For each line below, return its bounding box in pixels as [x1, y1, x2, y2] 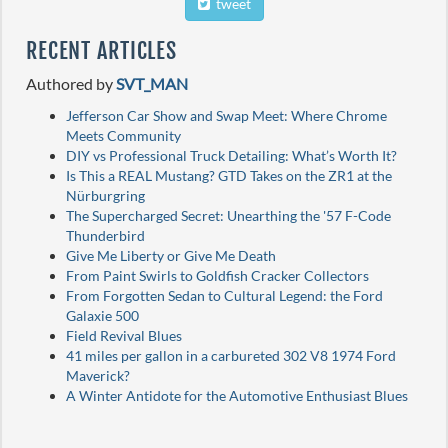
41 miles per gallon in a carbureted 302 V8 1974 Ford [66, 347, 396, 365]
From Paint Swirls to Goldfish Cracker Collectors [66, 267, 369, 285]
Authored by [26, 74, 116, 94]
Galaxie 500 [66, 307, 139, 325]
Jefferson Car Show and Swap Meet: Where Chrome [66, 107, 387, 125]
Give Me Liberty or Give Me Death [66, 247, 276, 265]
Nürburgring [66, 187, 145, 205]
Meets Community [66, 127, 181, 145]
